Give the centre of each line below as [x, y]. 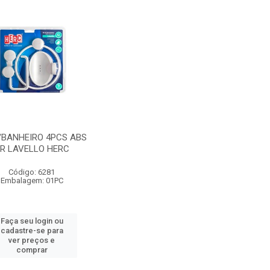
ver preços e [32, 240]
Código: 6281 [32, 172]
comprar [32, 250]
